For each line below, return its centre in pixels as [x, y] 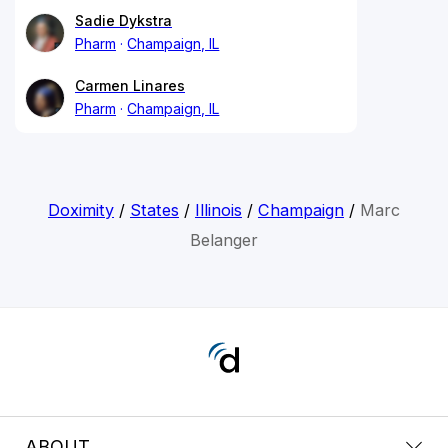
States [154, 209]
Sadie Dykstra [123, 20]
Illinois [218, 209]
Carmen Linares [130, 85]
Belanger [223, 239]
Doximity [80, 209]
